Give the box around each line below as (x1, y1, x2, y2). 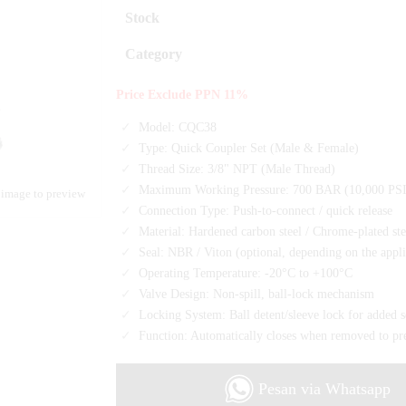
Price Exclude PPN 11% (116, 87, 248, 102)
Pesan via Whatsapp (254, 380, 391, 399)
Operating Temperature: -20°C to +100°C (139, 265, 353, 280)
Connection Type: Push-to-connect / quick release (139, 202, 392, 217)
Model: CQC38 (139, 119, 217, 134)
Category (125, 46, 182, 62)
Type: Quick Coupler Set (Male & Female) (139, 140, 359, 155)
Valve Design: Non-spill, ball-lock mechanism (139, 285, 374, 301)
